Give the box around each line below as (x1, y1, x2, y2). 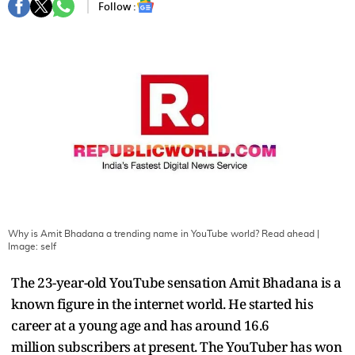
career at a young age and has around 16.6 (11, 315, 269, 334)
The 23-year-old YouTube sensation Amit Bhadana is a (11, 273, 342, 292)
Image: (8, 241, 40, 251)
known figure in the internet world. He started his (11, 294, 313, 313)
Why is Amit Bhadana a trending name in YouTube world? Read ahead (8, 228, 315, 239)
